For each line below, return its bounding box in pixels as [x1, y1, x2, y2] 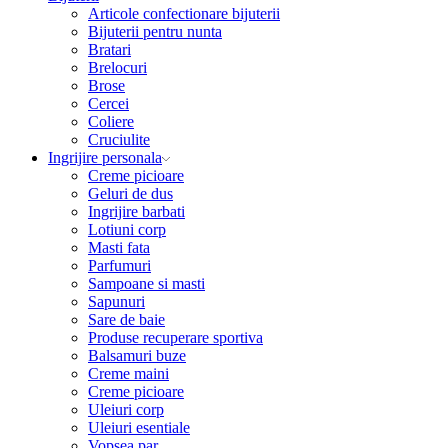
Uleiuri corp [88, 401, 164, 419]
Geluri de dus [88, 185, 173, 203]
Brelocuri [88, 59, 147, 77]
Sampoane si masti [88, 275, 205, 293]
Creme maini [88, 365, 169, 383]
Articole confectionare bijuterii [88, 5, 280, 23]
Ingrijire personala [48, 149, 162, 167]
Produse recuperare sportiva [88, 329, 263, 347]
